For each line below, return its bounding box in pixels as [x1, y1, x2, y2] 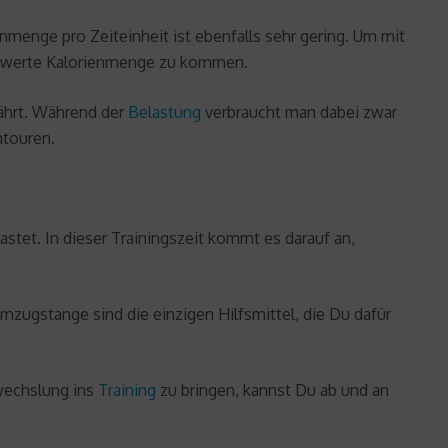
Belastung [128, 101, 201, 122]
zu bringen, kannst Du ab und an [156, 379, 389, 400]
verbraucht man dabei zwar [201, 101, 397, 122]
